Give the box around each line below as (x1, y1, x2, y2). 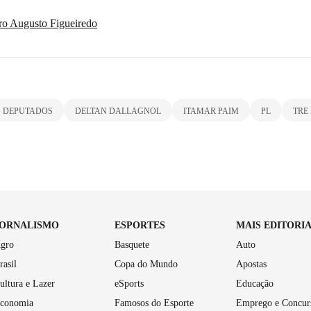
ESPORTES (115, 219, 166, 230)
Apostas (235, 258, 267, 269)
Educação (235, 278, 274, 289)
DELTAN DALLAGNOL (75, 106, 161, 116)
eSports (115, 278, 144, 289)
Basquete (115, 239, 150, 250)
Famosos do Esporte (115, 297, 194, 308)
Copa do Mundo (115, 258, 178, 269)
